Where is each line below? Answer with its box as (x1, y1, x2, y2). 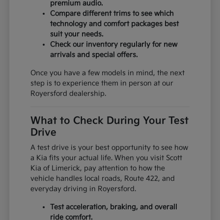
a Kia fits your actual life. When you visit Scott (30, 154, 183, 163)
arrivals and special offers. (50, 51, 138, 59)
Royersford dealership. (30, 89, 107, 98)
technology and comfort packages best (50, 20, 179, 28)
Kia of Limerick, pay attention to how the (30, 164, 165, 173)
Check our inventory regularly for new (50, 40, 178, 49)
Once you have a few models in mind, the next (30, 69, 185, 78)
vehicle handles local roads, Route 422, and (30, 174, 175, 183)
